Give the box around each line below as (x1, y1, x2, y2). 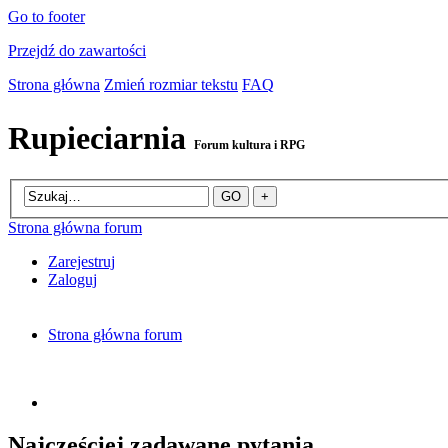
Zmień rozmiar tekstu (104, 76, 238, 93)
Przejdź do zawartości (8, 42, 146, 59)
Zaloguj (48, 271, 97, 289)
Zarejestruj (48, 253, 115, 271)
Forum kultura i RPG (194, 138, 305, 153)
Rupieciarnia (8, 120, 194, 157)
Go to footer (8, 8, 85, 25)
